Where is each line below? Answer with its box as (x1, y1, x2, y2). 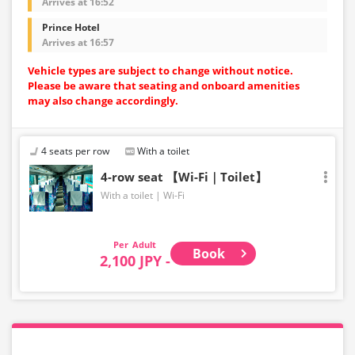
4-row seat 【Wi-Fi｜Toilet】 (101, 168, 267, 185)
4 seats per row (41, 143, 109, 158)
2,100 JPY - (99, 250, 170, 270)
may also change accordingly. (28, 93, 178, 108)
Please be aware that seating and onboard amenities (28, 78, 300, 93)
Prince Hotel (42, 20, 100, 34)
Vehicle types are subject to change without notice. (28, 63, 293, 78)
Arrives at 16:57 (42, 35, 114, 49)
